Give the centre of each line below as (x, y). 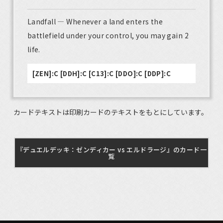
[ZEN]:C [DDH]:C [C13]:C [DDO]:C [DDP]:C (101, 74)
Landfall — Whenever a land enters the (95, 22)
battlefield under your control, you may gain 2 (108, 36)
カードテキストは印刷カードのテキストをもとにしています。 (111, 112)
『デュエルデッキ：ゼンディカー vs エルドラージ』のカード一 (111, 149)
